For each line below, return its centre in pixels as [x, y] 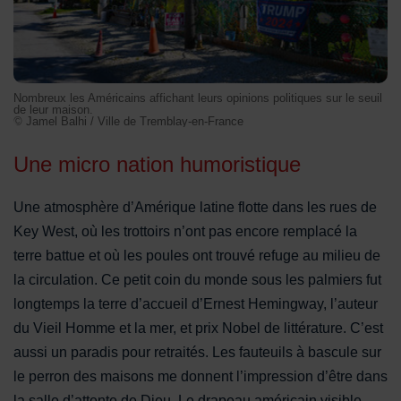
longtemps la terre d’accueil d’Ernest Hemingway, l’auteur [196, 304]
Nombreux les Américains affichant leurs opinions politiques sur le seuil [198, 98]
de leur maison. [53, 110]
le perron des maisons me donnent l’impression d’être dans [200, 377]
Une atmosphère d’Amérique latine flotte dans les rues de [195, 208]
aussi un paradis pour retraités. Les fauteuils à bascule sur [197, 353]
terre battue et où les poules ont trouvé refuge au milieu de [197, 256]
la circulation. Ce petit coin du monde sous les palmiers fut [197, 280]
